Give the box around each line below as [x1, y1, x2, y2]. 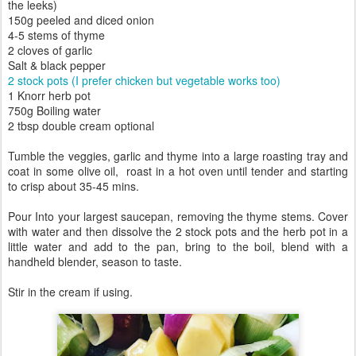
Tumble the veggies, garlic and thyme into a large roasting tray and [8, 148, 348, 164]
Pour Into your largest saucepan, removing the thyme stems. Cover [8, 208, 348, 224]
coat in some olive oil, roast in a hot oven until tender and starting [8, 163, 348, 179]
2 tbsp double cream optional [8, 118, 157, 133]
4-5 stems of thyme [8, 27, 105, 43]
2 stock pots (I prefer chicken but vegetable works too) [8, 72, 281, 88]
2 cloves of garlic [8, 42, 92, 58]
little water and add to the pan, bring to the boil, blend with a [8, 238, 348, 254]
